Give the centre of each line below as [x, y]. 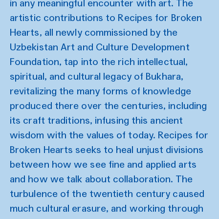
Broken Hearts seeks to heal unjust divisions [107, 149]
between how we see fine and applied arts [103, 164]
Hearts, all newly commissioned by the [94, 32]
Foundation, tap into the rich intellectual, [99, 61]
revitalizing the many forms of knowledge [100, 91]
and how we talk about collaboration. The [101, 179]
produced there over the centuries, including [109, 105]
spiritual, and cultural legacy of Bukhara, [97, 76]
